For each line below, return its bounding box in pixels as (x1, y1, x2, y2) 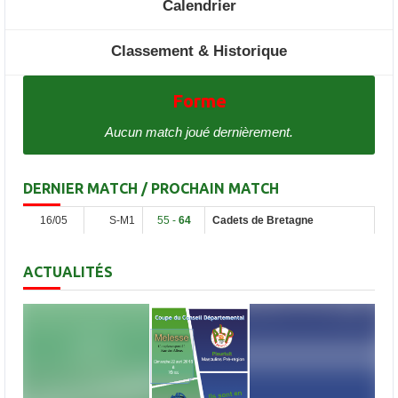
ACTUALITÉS (23, 264, 113, 281)
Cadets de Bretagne (212, 214, 314, 227)
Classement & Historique (111, 43, 287, 60)
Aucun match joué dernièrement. (105, 124, 293, 140)
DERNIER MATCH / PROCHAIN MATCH (23, 180, 279, 197)
